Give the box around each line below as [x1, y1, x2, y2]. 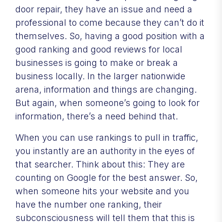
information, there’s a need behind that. [15, 111, 178, 121]
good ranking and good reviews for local [15, 44, 182, 55]
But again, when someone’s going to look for [15, 97, 200, 108]
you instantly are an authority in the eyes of [15, 145, 195, 156]
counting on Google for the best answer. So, [15, 172, 198, 183]
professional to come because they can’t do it [15, 17, 204, 28]
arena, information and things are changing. [15, 84, 197, 95]
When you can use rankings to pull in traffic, [15, 132, 198, 143]
